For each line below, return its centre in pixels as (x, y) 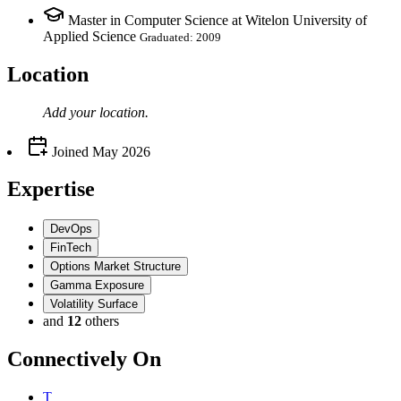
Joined (68, 151)
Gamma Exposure (97, 286)
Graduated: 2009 (180, 37)
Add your (71, 112)
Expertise (51, 189)
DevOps (71, 229)
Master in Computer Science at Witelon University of (218, 20)
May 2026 (121, 151)
